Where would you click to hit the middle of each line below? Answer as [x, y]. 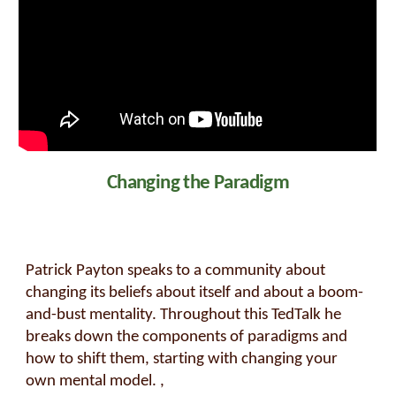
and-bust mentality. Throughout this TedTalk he [184, 315]
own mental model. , [95, 381]
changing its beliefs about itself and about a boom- [195, 293]
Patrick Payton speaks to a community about [176, 270]
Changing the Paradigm [198, 183]
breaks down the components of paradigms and [187, 337]
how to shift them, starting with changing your [182, 359]
